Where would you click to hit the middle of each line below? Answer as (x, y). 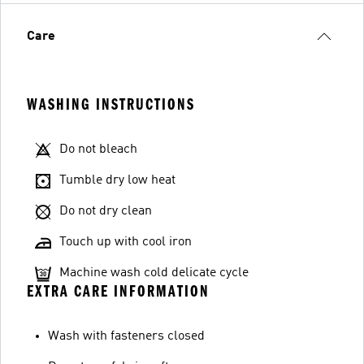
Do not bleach (98, 149)
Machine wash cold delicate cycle (154, 273)
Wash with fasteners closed (126, 336)
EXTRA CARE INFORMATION (118, 291)
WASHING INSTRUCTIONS (111, 104)
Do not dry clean (106, 211)
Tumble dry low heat (117, 180)
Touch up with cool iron (126, 242)
